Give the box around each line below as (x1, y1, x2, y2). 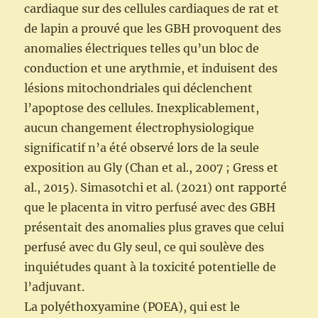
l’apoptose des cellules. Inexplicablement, (24, 101, 260, 116)
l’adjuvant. (24, 280, 85, 295)
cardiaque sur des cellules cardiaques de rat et (24, 1, 280, 16)
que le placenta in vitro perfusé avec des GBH (24, 200, 276, 215)
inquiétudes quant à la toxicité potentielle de (24, 260, 277, 275)
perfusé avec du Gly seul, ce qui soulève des (24, 240, 265, 255)
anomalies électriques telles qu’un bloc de (24, 41, 260, 56)
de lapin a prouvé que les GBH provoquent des (24, 21, 282, 36)
